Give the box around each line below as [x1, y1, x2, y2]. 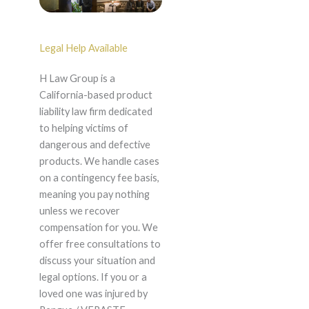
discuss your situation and [39, 255, 155, 267]
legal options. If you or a [39, 271, 147, 283]
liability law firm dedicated [39, 106, 152, 118]
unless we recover [39, 205, 120, 217]
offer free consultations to [39, 238, 161, 250]
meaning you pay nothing [39, 188, 150, 201]
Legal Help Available [39, 42, 128, 54]
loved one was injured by [39, 288, 148, 300]
